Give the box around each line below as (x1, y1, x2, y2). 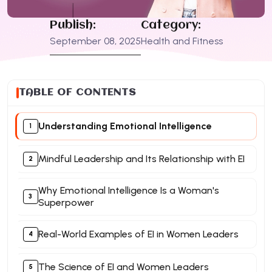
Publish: (49, 19, 96, 32)
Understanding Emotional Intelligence (38, 120, 212, 132)
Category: (140, 19, 201, 32)
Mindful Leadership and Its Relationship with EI (38, 152, 245, 165)
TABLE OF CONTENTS (19, 87, 137, 98)
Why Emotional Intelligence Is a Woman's (38, 184, 219, 196)
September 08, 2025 (49, 35, 141, 47)
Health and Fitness (140, 35, 223, 47)
